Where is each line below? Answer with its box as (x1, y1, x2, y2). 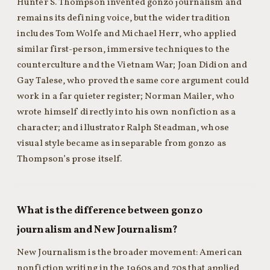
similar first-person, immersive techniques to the (17, 43, 230, 56)
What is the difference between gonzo (17, 204, 202, 218)
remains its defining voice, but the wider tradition (17, 11, 231, 25)
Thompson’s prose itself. (17, 152, 122, 166)
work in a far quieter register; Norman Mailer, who (17, 90, 235, 103)
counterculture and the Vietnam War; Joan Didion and (17, 58, 248, 72)
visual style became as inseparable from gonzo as (17, 137, 226, 150)
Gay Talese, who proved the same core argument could (17, 74, 250, 87)
